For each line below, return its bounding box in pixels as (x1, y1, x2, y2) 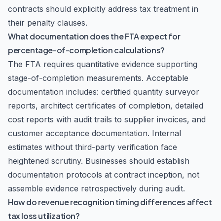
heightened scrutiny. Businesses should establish (8, 156, 189, 166)
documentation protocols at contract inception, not (8, 170, 199, 180)
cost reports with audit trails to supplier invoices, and (8, 114, 206, 124)
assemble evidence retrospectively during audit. (8, 184, 185, 193)
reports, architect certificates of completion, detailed (8, 101, 203, 110)
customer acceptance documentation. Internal (8, 128, 181, 138)
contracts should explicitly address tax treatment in (8, 4, 198, 14)
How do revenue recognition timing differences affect (8, 197, 212, 207)
